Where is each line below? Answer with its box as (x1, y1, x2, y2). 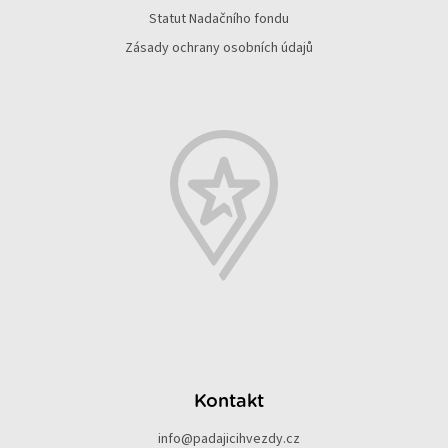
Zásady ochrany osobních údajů (125, 37, 313, 58)
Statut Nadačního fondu (149, 8, 289, 29)
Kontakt (194, 392, 264, 411)
